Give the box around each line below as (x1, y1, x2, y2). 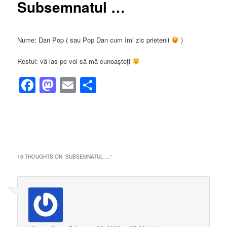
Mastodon (56, 73, 128, 97)
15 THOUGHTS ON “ (17, 153, 66, 160)
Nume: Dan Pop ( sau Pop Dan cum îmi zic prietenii (17, 34, 172, 45)
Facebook (35, 73, 107, 97)
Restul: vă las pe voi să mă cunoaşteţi (17, 56, 133, 66)
